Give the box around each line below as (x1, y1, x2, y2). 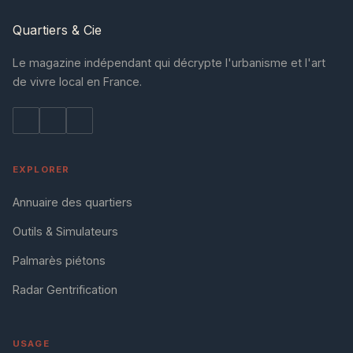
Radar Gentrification (13, 282, 117, 296)
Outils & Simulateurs (13, 224, 118, 238)
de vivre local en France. (13, 74, 142, 88)
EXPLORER (13, 163, 70, 175)
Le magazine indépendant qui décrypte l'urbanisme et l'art (13, 55, 325, 69)
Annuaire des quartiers (13, 195, 132, 209)
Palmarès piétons (13, 253, 106, 267)
